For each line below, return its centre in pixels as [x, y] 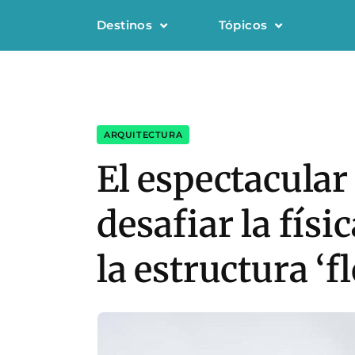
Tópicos [243, 25]
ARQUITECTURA [143, 135]
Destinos [125, 25]
